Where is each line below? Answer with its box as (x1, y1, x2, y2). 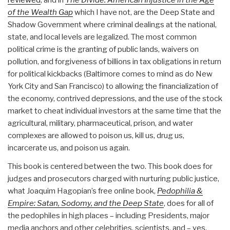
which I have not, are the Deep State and (73, 8, 215, 17)
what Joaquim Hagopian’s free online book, (8, 186, 157, 196)
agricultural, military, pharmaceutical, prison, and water (8, 119, 193, 128)
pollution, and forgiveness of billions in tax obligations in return (8, 57, 221, 66)
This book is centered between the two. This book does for (8, 162, 213, 171)
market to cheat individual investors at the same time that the (8, 106, 221, 116)
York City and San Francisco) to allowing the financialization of (8, 82, 218, 91)
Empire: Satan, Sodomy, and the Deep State (8, 199, 164, 208)
